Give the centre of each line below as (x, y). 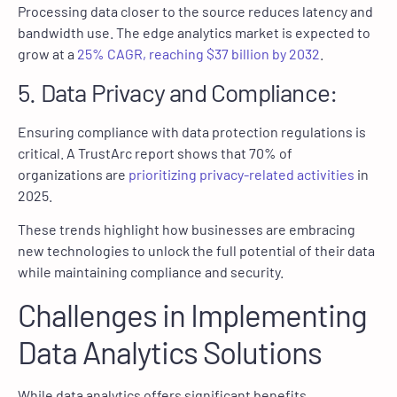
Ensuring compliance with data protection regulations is (192, 131)
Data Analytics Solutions (170, 351)
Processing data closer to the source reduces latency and (195, 12)
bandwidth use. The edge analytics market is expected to (194, 33)
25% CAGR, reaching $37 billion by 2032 (198, 54)
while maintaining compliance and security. (151, 272)
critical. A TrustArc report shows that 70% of (155, 152)
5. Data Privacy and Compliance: (178, 92)
